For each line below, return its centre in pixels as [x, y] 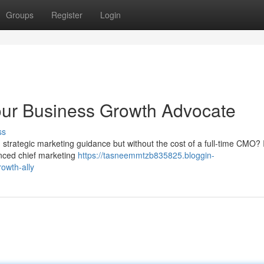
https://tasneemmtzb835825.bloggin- [146, 155]
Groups [20, 15]
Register [67, 15]
